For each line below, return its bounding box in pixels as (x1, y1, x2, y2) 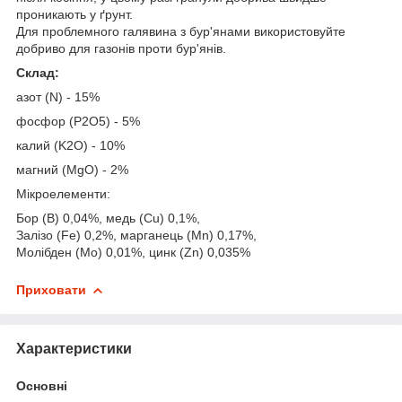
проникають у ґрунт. (16, 6, 133, 22)
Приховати (16, 282, 86, 297)
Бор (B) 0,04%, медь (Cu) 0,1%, (16, 210, 200, 225)
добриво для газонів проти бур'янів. (16, 40, 226, 56)
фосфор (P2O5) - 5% (16, 113, 140, 128)
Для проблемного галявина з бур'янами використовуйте (16, 23, 345, 39)
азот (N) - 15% (16, 89, 100, 104)
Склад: (16, 65, 59, 80)
